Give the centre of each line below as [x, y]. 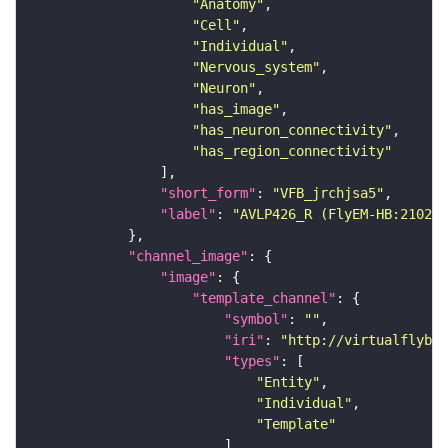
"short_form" [208, 192]
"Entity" [288, 381]
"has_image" [236, 108]
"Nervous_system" [256, 66]
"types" [252, 360]
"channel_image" [188, 255]
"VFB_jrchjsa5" [328, 192]
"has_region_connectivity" [292, 150]
